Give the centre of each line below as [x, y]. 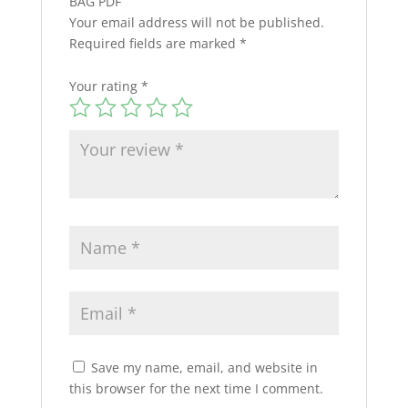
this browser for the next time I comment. [196, 388]
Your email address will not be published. [196, 22]
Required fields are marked [154, 43]
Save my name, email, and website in [204, 367]
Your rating [105, 86]
